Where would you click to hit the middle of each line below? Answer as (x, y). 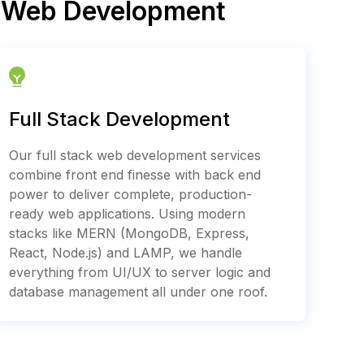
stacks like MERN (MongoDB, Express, (129, 233)
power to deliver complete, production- (130, 194)
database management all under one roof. (138, 291)
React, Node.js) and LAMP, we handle (125, 252)
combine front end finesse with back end (134, 174)
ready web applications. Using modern (127, 213)
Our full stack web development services (134, 155)
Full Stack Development (119, 119)
